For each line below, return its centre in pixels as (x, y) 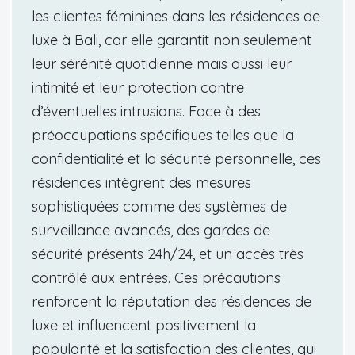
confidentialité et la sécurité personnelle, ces (176, 158)
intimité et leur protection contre (138, 87)
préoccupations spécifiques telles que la (163, 135)
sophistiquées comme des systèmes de (159, 206)
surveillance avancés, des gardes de (151, 230)
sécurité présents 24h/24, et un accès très (168, 254)
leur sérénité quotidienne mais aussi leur (162, 63)
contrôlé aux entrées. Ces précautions (156, 277)
